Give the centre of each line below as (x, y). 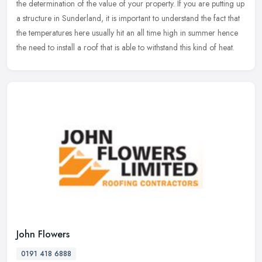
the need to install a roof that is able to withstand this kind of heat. (125, 47)
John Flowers (43, 234)
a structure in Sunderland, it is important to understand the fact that (128, 18)
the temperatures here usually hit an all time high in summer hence (127, 32)
